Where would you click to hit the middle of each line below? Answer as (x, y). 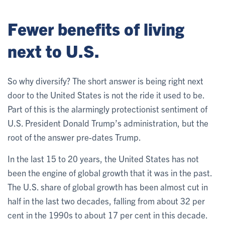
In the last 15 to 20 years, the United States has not (103, 158)
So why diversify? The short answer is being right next (105, 80)
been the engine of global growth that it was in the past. (110, 172)
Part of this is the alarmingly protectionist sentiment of (107, 108)
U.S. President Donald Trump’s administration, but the (108, 123)
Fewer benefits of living (96, 28)
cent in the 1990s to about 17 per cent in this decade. (107, 214)
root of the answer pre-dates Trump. (74, 137)
